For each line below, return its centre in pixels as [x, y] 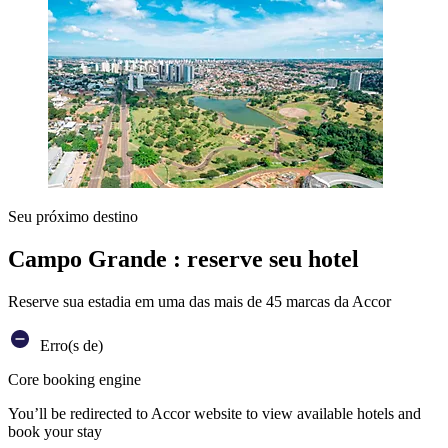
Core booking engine [74, 379]
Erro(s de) [69, 345]
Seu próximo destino [73, 216]
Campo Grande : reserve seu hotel [183, 258]
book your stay [55, 431]
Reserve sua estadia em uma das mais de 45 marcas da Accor [199, 301]
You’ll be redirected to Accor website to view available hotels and [214, 413]
